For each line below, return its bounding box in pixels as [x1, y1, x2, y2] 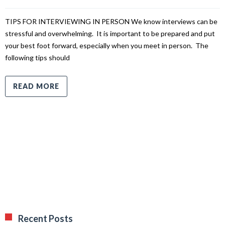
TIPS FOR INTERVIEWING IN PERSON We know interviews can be [5, 17, 217, 26]
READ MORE [13, 82, 59, 91]
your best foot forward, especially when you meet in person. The [5, 41, 208, 50]
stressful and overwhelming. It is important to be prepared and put [5, 29, 215, 38]
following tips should [5, 53, 70, 62]
